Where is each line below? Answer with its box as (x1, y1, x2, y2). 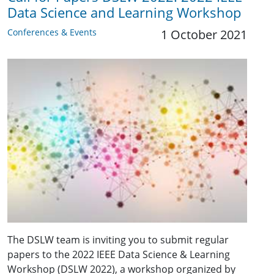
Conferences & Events (7, 26, 97, 38)
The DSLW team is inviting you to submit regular (7, 233, 229, 247)
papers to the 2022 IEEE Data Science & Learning (7, 248, 230, 262)
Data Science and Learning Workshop (7, 3, 241, 21)
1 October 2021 (161, 26, 247, 43)
